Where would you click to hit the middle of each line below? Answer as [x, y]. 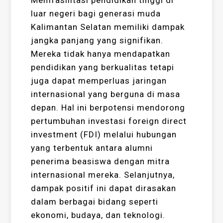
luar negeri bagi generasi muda [96, 14]
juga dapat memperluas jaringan [99, 81]
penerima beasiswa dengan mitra [101, 162]
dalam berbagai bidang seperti [95, 202]
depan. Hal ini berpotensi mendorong [108, 108]
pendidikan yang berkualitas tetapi [103, 67]
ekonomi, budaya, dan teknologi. [98, 215]
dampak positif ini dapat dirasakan [104, 188]
